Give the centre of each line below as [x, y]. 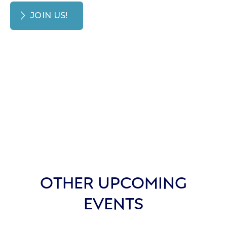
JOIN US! [49, 15]
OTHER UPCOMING [113, 182]
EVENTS [113, 203]
